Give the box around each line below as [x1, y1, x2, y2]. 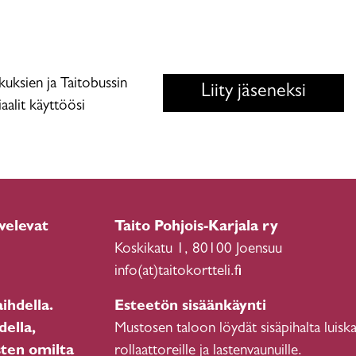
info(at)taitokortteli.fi [114, 265, 242, 280]
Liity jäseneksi [201, 83, 306, 103]
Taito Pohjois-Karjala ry [114, 220, 278, 235]
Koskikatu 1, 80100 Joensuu [114, 242, 282, 257]
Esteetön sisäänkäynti [114, 300, 266, 315]
